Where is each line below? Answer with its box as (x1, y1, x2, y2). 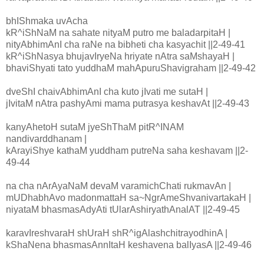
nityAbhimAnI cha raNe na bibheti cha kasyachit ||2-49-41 (6, 39, 245, 50)
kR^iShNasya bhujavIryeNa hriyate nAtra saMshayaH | (6, 51, 235, 62)
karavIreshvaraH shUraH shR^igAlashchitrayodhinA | (6, 228, 227, 239)
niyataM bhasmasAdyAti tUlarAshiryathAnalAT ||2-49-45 (6, 204, 240, 215)
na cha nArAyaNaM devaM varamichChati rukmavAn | (6, 181, 231, 192)
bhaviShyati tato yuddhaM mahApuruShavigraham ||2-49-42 (6, 63, 256, 74)
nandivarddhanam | (6, 134, 87, 144)
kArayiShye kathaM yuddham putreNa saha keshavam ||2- (6, 146, 248, 156)
